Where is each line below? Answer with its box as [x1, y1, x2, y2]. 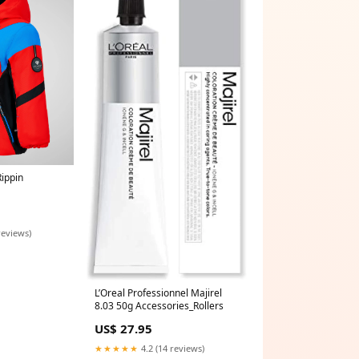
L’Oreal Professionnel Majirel [95, 285, 222, 300]
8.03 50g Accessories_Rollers [95, 298, 224, 313]
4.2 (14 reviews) [139, 341, 204, 354]
